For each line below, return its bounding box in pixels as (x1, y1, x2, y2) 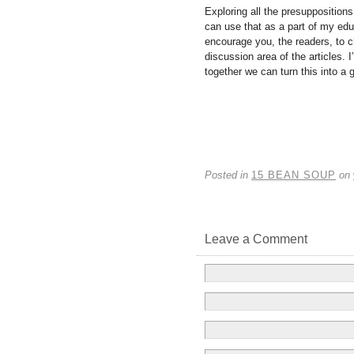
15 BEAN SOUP (251, 168, 336, 181)
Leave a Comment (205, 232, 307, 246)
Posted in (205, 168, 251, 181)
